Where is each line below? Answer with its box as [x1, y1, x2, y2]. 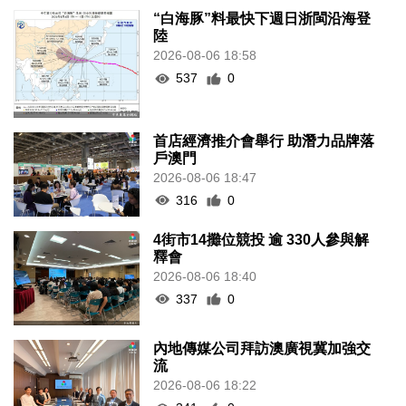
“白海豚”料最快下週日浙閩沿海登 [153, 11, 372, 27]
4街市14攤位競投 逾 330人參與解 [153, 231, 370, 247]
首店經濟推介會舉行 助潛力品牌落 [153, 132, 375, 149]
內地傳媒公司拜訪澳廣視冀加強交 [153, 341, 372, 356]
